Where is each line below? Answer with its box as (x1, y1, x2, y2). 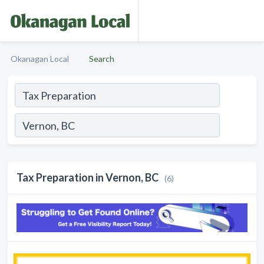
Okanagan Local (11, 54, 69, 64)
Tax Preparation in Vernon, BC (16, 171, 159, 184)
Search (89, 54, 114, 64)
